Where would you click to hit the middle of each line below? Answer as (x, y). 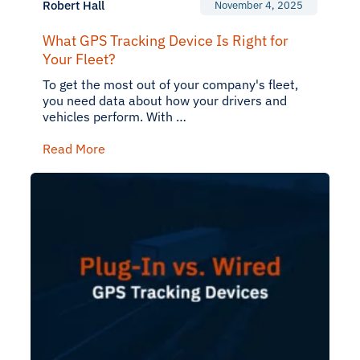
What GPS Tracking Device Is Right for (166, 41)
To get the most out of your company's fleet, (170, 84)
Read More (74, 149)
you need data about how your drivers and (165, 100)
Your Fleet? (79, 59)
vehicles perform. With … (115, 117)
